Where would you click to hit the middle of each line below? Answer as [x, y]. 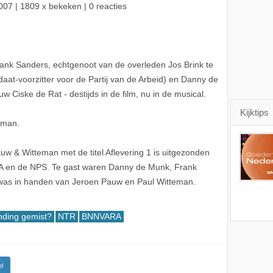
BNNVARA [101, 216]
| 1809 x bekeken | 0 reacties [70, 6]
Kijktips [254, 112]
